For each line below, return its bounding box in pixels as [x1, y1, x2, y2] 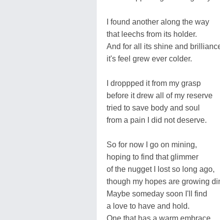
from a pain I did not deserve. [107, 115, 207, 124]
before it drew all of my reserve [107, 91, 213, 100]
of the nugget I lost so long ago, [107, 165, 215, 173]
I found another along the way [107, 17, 209, 26]
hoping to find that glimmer [107, 152, 198, 161]
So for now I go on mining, [107, 140, 197, 149]
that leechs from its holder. [107, 29, 197, 38]
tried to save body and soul [107, 103, 200, 112]
